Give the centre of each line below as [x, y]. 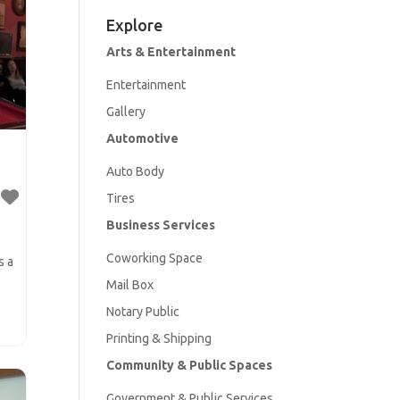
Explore [135, 25]
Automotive [143, 138]
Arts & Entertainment [171, 51]
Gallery [126, 111]
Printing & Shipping [159, 338]
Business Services [161, 225]
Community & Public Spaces [190, 365]
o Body [146, 171]
